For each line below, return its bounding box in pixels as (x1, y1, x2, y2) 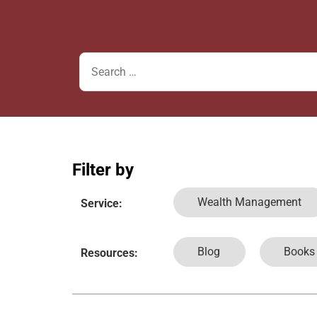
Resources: (81, 246, 138, 260)
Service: (81, 196, 122, 210)
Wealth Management (197, 195, 301, 209)
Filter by (72, 159, 134, 180)
